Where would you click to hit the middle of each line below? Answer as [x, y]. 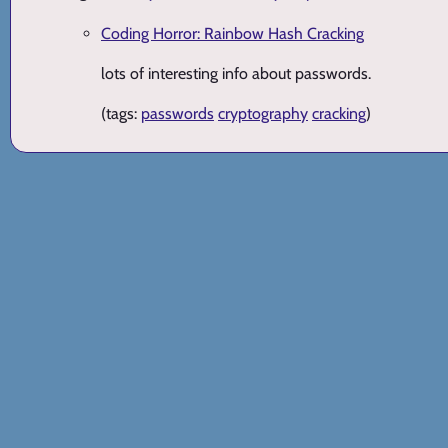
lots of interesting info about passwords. [236, 74]
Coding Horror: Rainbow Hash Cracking [232, 34]
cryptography [263, 114]
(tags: [121, 114]
